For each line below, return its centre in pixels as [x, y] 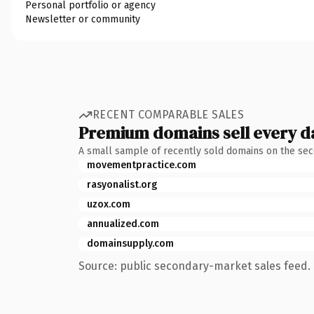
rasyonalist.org [122, 184]
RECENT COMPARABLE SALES [169, 115]
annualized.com [123, 224]
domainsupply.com [130, 243]
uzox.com [109, 204]
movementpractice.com [142, 165]
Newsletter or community [83, 19]
